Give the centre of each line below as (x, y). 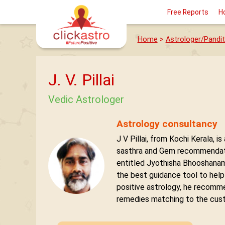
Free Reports (188, 12)
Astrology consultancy (167, 124)
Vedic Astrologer (86, 99)
